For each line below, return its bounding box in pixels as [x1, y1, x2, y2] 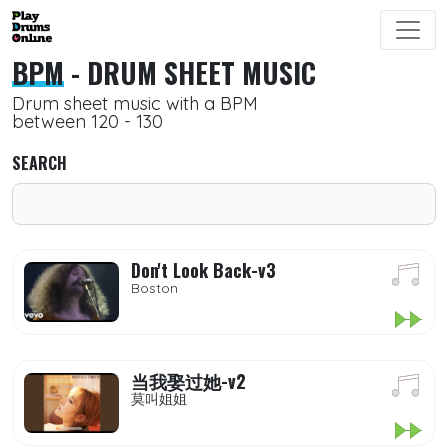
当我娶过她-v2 [131, 368, 246, 394]
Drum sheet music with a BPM [12, 92, 258, 115]
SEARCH [12, 151, 67, 175]
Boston [131, 279, 178, 297]
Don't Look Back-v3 [131, 257, 276, 283]
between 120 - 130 [12, 110, 163, 133]
